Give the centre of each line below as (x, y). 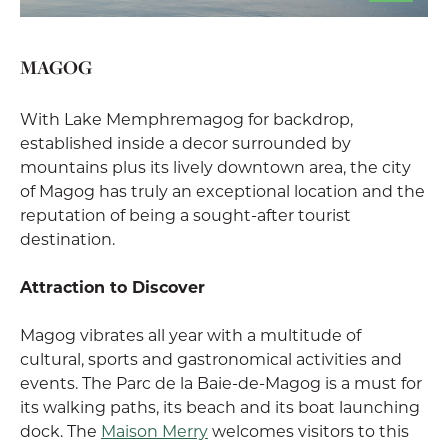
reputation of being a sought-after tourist (185, 214)
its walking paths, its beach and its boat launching (220, 406)
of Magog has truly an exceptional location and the (222, 190)
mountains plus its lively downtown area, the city (215, 166)
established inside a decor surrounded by (185, 142)
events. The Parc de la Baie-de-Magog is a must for (221, 382)
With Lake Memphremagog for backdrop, (186, 118)
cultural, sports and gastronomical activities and (211, 358)
